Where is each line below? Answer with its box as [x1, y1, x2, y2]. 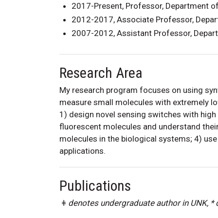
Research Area [59, 64, 143, 81]
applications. [59, 145, 106, 156]
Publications [59, 177, 131, 194]
